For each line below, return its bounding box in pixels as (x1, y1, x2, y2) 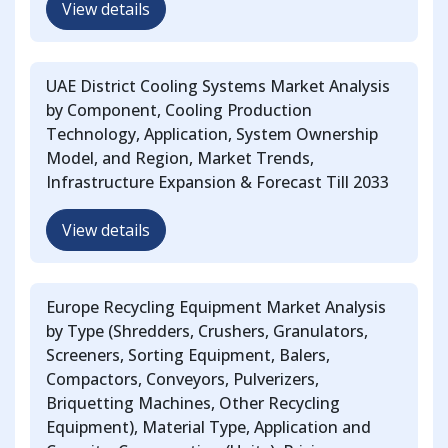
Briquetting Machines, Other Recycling (46, 392, 340, 415)
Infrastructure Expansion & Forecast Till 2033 (46, 171, 389, 194)
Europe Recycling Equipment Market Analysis (46, 296, 386, 319)
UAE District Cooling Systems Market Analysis (46, 75, 390, 98)
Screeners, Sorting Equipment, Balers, (46, 344, 330, 367)
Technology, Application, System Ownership (46, 123, 378, 146)
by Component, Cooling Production (46, 99, 312, 122)
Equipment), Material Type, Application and (46, 416, 371, 439)
